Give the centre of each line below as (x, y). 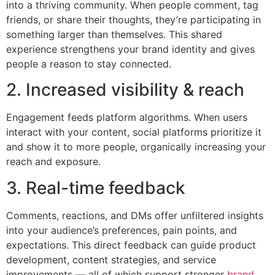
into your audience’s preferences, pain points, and (122, 230)
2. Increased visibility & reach (125, 90)
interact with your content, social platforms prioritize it (134, 132)
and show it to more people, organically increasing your (136, 147)
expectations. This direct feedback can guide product (131, 245)
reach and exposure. (53, 162)
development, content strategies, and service (111, 259)
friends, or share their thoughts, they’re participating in (134, 20)
